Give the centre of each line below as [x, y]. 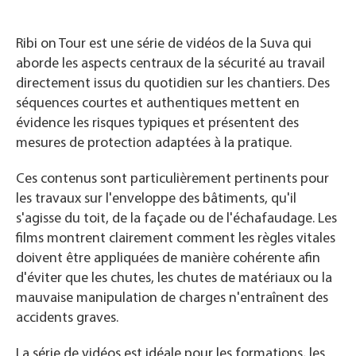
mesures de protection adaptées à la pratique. [154, 143]
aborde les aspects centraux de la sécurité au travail [170, 64]
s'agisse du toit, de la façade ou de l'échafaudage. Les [176, 219]
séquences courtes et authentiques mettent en [158, 104]
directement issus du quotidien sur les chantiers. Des [173, 84]
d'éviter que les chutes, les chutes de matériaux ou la [174, 279]
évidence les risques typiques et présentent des [157, 124]
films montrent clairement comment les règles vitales [176, 239]
